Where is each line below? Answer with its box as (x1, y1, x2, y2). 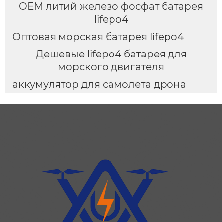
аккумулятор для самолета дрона (12, 78, 186, 90)
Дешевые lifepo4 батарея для (35, 48, 187, 60)
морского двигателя (58, 60, 164, 73)
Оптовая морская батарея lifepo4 (12, 30, 184, 43)
